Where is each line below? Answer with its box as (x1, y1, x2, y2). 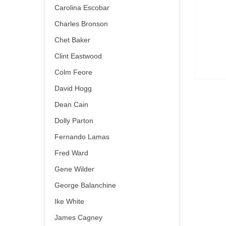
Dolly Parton (54, 117, 93, 125)
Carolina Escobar (54, 4, 109, 12)
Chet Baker (54, 36, 90, 44)
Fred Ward (54, 149, 88, 157)
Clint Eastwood (54, 52, 102, 60)
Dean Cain (54, 100, 88, 108)
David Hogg (54, 84, 92, 92)
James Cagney (54, 213, 102, 221)
